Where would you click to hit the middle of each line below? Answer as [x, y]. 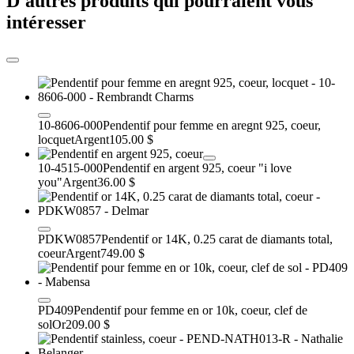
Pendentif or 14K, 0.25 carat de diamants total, [217, 239]
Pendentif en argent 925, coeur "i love [197, 168]
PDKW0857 [70, 239]
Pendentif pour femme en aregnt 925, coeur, [212, 125]
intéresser [46, 23]
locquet [56, 139]
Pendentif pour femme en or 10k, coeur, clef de [190, 310]
